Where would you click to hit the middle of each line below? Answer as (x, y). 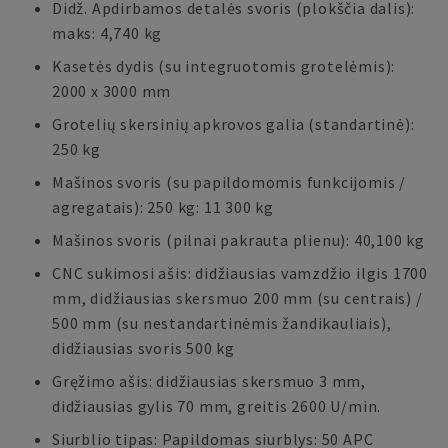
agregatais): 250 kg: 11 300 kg (163, 207)
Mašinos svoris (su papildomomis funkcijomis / (229, 182)
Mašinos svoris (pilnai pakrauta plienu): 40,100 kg (238, 240)
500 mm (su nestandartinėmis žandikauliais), (222, 323)
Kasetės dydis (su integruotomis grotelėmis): (224, 66)
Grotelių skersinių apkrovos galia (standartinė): (233, 124)
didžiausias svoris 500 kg (143, 348)
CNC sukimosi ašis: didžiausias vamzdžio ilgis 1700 (240, 273)
